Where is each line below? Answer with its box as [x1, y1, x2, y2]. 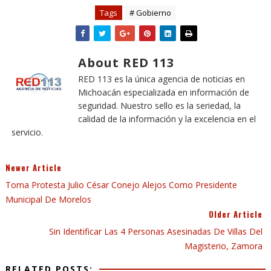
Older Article [209, 208, 263, 220]
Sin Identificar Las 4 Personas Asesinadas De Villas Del [49, 226, 263, 237]
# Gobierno [129, 7, 171, 18]
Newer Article [5, 162, 62, 174]
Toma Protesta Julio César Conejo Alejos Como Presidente [5, 179, 237, 191]
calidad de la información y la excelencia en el [77, 113, 256, 125]
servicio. [11, 126, 43, 138]
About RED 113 [77, 54, 174, 71]
